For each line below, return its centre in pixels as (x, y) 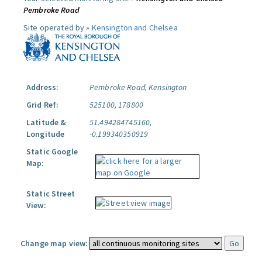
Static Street (51, 194)
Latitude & (46, 122)
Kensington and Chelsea (135, 27)
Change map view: (54, 243)
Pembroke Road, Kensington (138, 87)
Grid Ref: (43, 105)
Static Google (52, 151)
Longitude (46, 134)
